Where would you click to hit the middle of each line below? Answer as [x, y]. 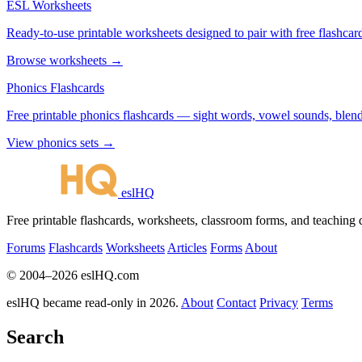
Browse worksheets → [65, 60]
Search [35, 337]
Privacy [279, 302]
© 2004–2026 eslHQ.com [73, 275]
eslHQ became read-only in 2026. [93, 302]
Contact [236, 302]
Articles [187, 247]
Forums [26, 247]
